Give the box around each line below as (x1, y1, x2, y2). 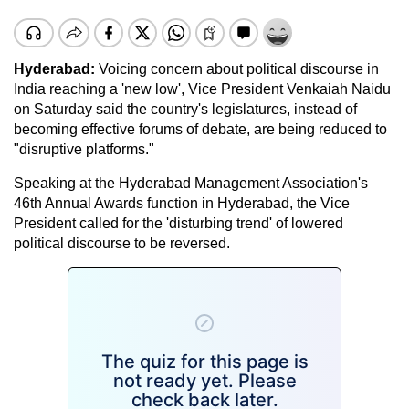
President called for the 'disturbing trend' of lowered (14, 215, 343, 231)
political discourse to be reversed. (14, 235, 230, 251)
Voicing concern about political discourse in (95, 60, 379, 77)
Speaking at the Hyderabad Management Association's (14, 174, 368, 191)
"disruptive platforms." (14, 141, 154, 157)
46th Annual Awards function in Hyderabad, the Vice (14, 194, 350, 211)
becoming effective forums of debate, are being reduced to (14, 121, 387, 137)
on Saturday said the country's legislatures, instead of (14, 100, 357, 117)
